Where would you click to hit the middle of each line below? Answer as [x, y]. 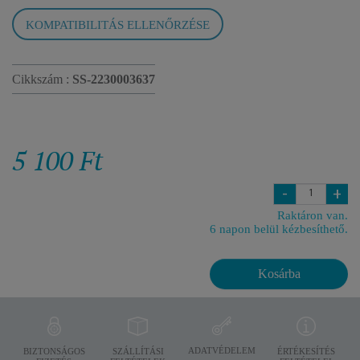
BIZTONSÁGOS [54, 351]
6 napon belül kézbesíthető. [279, 229]
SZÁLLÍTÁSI [138, 351]
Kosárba [279, 274]
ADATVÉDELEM [222, 350]
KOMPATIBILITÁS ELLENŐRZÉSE [118, 25]
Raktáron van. [313, 215]
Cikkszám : [42, 79]
